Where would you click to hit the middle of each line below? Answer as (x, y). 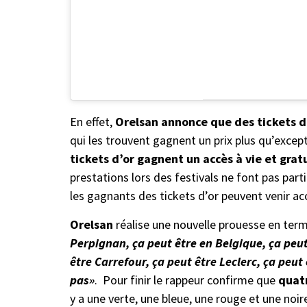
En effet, (93, 121)
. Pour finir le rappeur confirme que (186, 280)
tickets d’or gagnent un (135, 158)
